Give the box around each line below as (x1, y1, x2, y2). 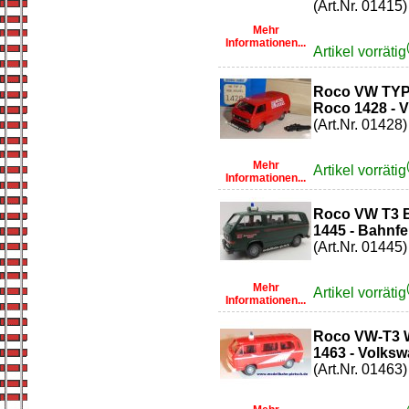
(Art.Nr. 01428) (313, 117, 407, 132)
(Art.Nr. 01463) (313, 362, 407, 377)
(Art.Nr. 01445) (313, 239, 407, 255)
